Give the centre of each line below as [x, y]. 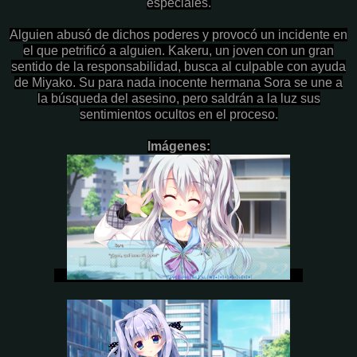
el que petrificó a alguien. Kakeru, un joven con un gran [178, 50]
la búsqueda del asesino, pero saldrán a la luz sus [178, 98]
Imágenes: [178, 146]
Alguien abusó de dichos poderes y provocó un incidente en [178, 34]
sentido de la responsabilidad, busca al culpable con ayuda [178, 66]
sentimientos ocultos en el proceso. [178, 114]
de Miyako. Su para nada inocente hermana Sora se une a [178, 82]
